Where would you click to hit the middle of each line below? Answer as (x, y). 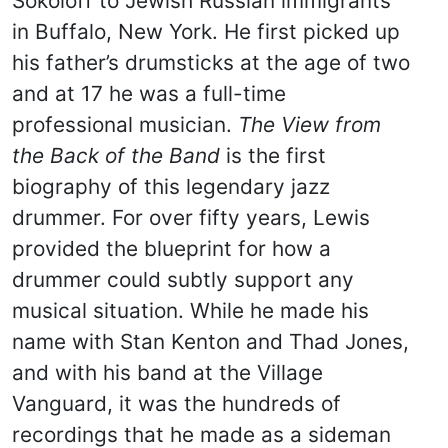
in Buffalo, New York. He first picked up (206, 31)
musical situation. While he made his (190, 310)
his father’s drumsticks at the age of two (211, 62)
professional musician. (125, 124)
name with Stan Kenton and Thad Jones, (210, 341)
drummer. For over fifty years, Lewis (191, 217)
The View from (309, 124)
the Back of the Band (116, 155)
